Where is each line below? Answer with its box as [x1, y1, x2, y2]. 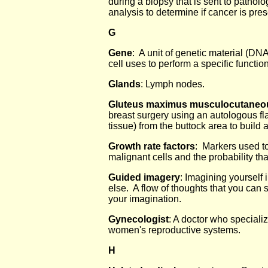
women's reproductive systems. [108, 225, 240, 235]
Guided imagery [108, 172, 180, 182]
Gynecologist [108, 214, 169, 224]
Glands [108, 79, 141, 89]
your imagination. [108, 194, 186, 204]
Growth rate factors [108, 141, 195, 151]
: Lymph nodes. [141, 79, 205, 89]
